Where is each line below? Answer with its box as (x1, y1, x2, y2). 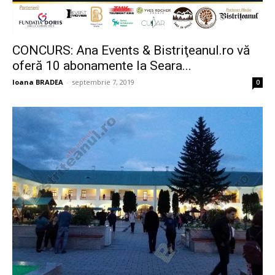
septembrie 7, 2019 (72, 77, 134, 87)
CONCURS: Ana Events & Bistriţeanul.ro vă (12, 42, 250, 58)
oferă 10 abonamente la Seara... (12, 58, 192, 73)
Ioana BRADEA (12, 77, 63, 87)
